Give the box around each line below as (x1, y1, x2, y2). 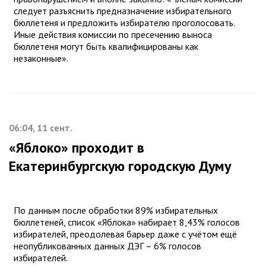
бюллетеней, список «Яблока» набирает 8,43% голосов (14, 216, 240, 229)
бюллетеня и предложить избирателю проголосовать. (14, 17, 235, 29)
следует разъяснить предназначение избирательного (14, 5, 232, 17)
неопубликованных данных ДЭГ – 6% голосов (14, 240, 201, 252)
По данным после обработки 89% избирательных (14, 204, 218, 217)
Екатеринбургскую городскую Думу (9, 157, 231, 176)
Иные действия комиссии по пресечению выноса (14, 28, 212, 41)
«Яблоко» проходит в (9, 138, 144, 157)
